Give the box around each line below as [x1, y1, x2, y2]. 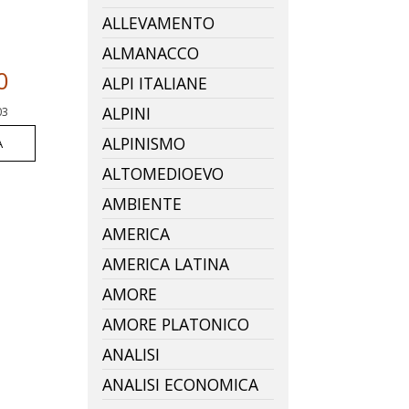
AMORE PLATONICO [102, 312, 249, 335]
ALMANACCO [102, 41, 199, 64]
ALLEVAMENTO [102, 11, 215, 34]
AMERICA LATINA [102, 252, 229, 275]
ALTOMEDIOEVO [102, 162, 224, 184]
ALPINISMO [102, 131, 185, 154]
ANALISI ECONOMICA [102, 372, 258, 395]
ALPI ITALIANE [102, 71, 207, 94]
